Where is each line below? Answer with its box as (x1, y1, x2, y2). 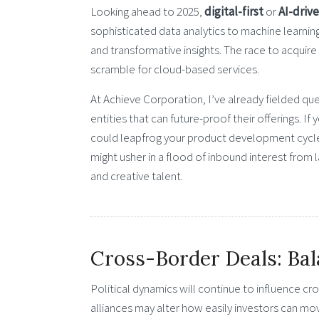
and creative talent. (90, 168, 183, 184)
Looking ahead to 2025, (90, 3, 204, 19)
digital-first (204, 3, 263, 19)
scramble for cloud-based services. (90, 61, 259, 77)
